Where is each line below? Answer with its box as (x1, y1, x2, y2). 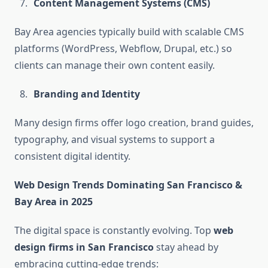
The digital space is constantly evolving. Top (14, 224, 214, 237)
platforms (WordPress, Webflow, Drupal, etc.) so (14, 42, 232, 56)
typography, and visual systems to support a (14, 133, 215, 147)
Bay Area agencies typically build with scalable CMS (14, 25, 244, 39)
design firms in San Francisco (14, 240, 154, 254)
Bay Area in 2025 (14, 195, 93, 209)
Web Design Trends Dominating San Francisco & (14, 178, 242, 192)
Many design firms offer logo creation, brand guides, (14, 116, 254, 130)
